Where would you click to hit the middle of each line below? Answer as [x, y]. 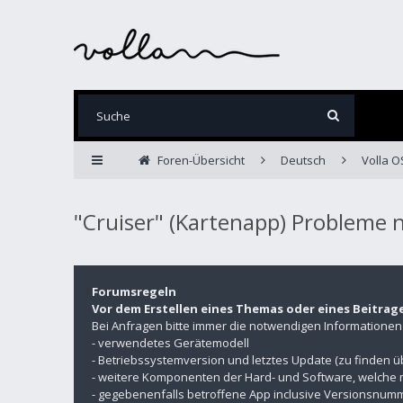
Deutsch [303, 160]
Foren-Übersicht [201, 160]
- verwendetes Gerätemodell [170, 343]
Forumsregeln [134, 291]
